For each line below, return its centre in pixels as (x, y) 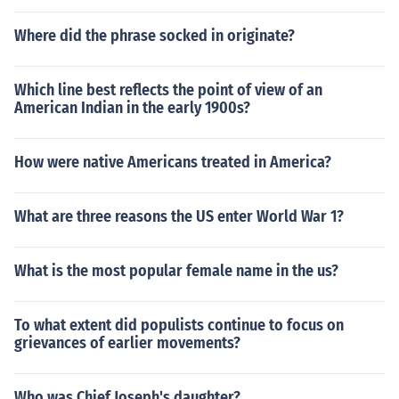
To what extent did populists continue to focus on (179, 325)
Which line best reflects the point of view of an (168, 90)
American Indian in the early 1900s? (132, 108)
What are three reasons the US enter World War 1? (179, 216)
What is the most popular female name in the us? (176, 271)
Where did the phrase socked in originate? (155, 36)
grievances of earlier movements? (127, 343)
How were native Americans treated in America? (173, 162)
